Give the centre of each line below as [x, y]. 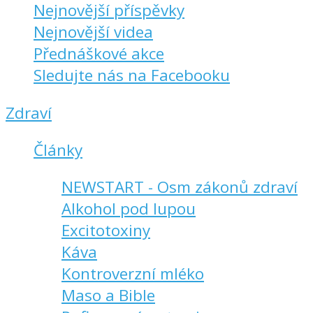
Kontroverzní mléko [133, 274]
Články [58, 150]
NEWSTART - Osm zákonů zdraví [180, 187]
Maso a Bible [108, 296]
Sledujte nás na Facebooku [132, 75]
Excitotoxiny [106, 231]
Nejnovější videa [93, 32]
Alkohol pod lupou [129, 209]
